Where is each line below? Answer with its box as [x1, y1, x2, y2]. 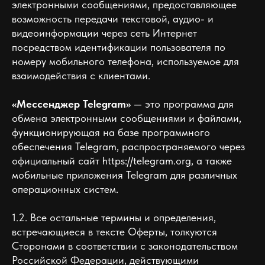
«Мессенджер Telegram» [12, 98, 131, 110]
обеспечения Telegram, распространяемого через [12, 140, 245, 153]
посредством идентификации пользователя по [12, 41, 225, 53]
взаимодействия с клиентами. [12, 69, 150, 82]
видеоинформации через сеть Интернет [12, 27, 197, 39]
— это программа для [131, 98, 234, 110]
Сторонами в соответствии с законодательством [12, 240, 238, 252]
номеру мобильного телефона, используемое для [12, 55, 239, 67]
